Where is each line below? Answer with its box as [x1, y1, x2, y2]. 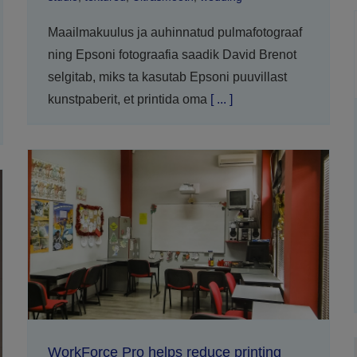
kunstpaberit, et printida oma [47, 92, 207, 106]
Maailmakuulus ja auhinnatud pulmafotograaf [47, 25, 302, 39]
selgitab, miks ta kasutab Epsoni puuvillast [47, 69, 287, 84]
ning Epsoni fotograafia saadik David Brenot [47, 47, 296, 61]
